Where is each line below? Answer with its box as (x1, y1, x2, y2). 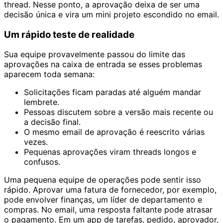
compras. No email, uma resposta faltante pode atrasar (4, 205, 213, 215)
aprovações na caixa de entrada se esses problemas (4, 59, 202, 70)
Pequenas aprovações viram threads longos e (24, 147, 196, 157)
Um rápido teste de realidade (4, 28, 134, 40)
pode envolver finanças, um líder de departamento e (4, 195, 202, 205)
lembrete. (24, 97, 59, 108)
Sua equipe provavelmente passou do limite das (4, 49, 185, 60)
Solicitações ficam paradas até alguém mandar (24, 87, 201, 98)
